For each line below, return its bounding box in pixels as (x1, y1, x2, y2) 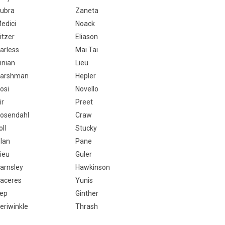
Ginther (75, 189, 98, 197)
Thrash (75, 202, 98, 210)
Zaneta (75, 7, 98, 15)
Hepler (75, 72, 96, 80)
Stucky (75, 124, 97, 132)
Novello (75, 85, 98, 93)
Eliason (75, 33, 98, 41)
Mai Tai (75, 46, 98, 54)
